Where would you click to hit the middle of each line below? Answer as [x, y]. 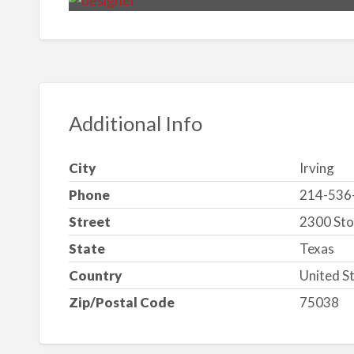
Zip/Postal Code [121, 303]
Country [95, 276]
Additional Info [135, 123]
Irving [316, 168]
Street [89, 222]
